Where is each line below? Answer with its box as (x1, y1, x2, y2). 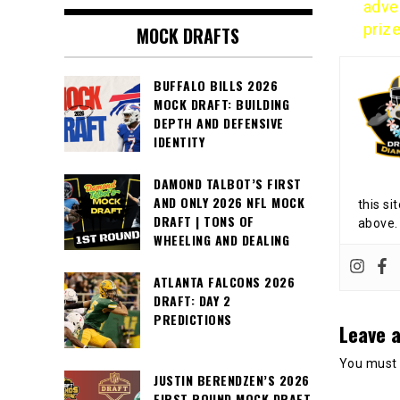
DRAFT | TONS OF (154, 212, 254, 231)
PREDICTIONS (154, 310, 232, 329)
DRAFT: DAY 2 (154, 291, 230, 311)
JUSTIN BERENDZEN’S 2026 (154, 371, 310, 390)
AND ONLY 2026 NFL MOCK (154, 193, 304, 212)
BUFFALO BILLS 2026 (154, 76, 278, 96)
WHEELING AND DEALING (154, 230, 289, 250)
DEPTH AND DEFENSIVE (154, 113, 284, 133)
